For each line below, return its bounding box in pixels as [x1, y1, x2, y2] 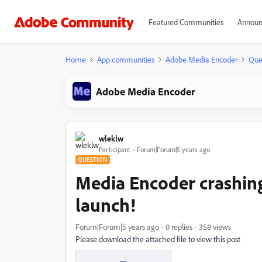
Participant [99, 144, 130, 154]
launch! [75, 193, 136, 216]
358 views [199, 222, 231, 232]
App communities [97, 54, 154, 64]
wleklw [99, 133, 123, 143]
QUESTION [78, 156, 108, 164]
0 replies [166, 222, 192, 232]
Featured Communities [148, 17, 223, 27]
